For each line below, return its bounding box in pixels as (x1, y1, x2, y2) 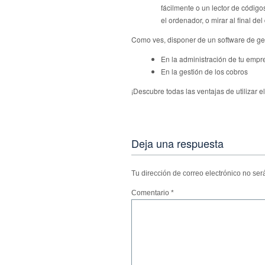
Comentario (131, 189, 171, 198)
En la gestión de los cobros (160, 66, 248, 77)
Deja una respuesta (131, 135, 224, 151)
